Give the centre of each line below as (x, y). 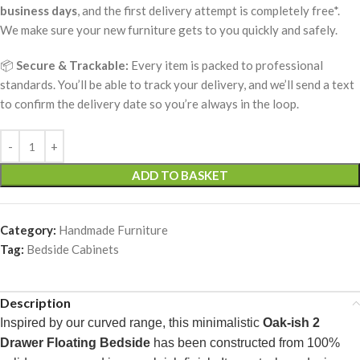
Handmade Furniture (113, 230)
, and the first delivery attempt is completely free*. (209, 11)
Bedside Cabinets (73, 250)
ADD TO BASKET (180, 176)
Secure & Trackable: (72, 65)
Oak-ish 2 (291, 323)
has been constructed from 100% (245, 343)
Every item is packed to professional (226, 65)
